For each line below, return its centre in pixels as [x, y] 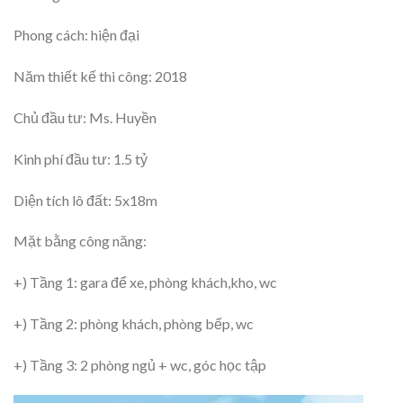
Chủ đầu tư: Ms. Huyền [85, 117]
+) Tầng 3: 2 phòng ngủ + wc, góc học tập [140, 364]
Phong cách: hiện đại [76, 35]
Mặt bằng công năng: [80, 241]
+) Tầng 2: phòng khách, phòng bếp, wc [134, 323]
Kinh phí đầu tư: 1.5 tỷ [81, 158]
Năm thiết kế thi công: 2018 [100, 76]
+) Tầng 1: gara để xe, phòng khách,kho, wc [145, 282]
